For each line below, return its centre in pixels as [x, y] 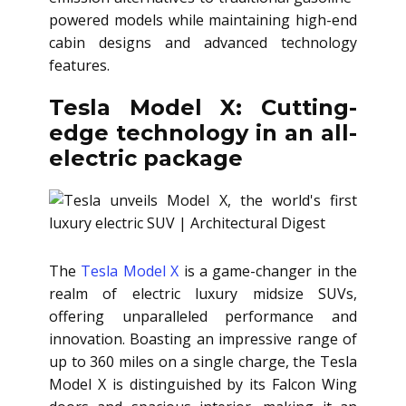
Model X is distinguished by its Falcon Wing [203, 385]
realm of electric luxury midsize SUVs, [203, 294]
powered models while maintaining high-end [203, 20]
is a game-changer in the [268, 271]
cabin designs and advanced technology [203, 43]
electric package [146, 159]
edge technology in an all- [203, 133]
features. [79, 66]
